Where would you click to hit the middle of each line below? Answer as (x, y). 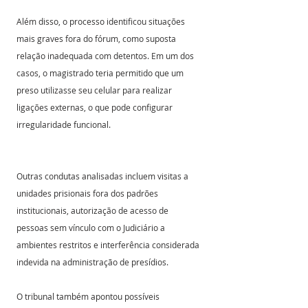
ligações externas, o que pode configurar (96, 108)
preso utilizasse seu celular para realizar (95, 90)
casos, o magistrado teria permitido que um (101, 73)
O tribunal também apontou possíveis (89, 297)
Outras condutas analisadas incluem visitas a (103, 176)
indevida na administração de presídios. (92, 262)
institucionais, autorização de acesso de (93, 211)
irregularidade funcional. (64, 125)
